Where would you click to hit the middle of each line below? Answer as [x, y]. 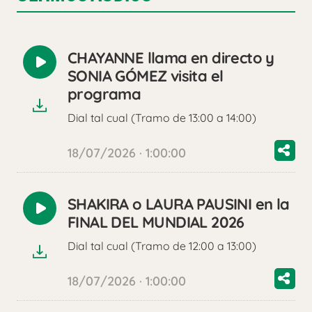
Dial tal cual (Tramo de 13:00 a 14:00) [162, 118]
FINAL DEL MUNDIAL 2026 [156, 223]
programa [104, 94]
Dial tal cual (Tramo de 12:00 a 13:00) [162, 246]
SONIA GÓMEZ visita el [146, 76]
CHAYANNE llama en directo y [171, 58]
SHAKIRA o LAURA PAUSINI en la [179, 204]
